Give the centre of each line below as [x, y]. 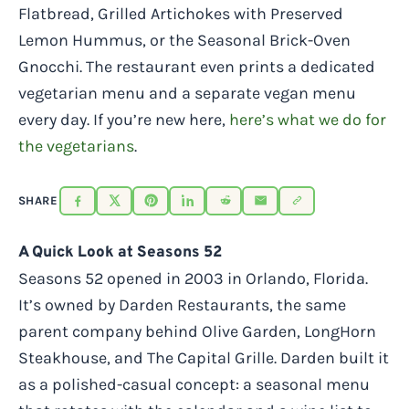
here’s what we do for [308, 120]
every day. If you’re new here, [124, 120]
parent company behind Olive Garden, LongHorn [197, 332]
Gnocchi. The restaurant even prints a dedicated [197, 67]
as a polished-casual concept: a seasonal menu [194, 385]
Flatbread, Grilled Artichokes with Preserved [181, 14]
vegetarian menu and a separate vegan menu [187, 93]
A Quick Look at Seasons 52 [120, 253]
